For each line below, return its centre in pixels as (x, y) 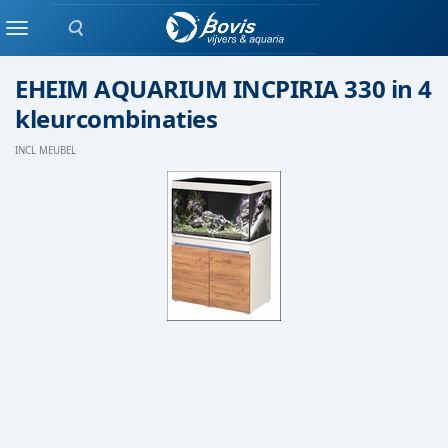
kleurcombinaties (116, 118)
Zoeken (101, 37)
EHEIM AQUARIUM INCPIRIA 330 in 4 (223, 88)
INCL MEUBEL (45, 150)
